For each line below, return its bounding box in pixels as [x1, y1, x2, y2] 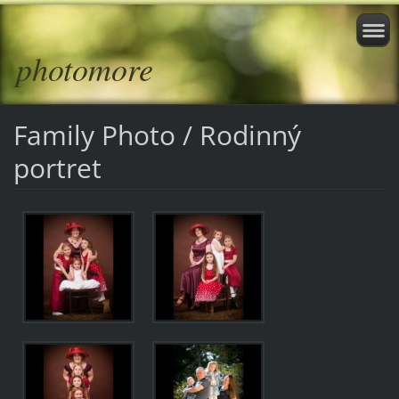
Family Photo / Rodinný [12, 116, 301, 153]
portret [12, 149, 102, 186]
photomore [16, 46, 153, 90]
